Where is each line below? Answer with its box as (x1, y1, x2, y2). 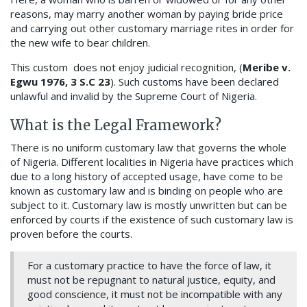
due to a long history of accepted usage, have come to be (10, 169, 283, 184)
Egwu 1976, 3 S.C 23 (10, 75, 110, 89)
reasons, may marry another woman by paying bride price (10, 7, 283, 21)
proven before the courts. (10, 227, 132, 241)
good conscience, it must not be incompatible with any (27, 287, 282, 302)
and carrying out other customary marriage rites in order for (10, 21, 294, 36)
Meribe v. (243, 60, 291, 75)
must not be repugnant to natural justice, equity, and (27, 273, 275, 287)
